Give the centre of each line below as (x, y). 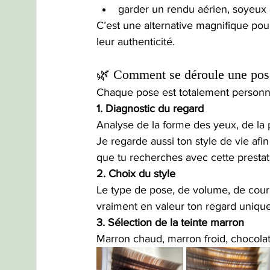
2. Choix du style (136, 174)
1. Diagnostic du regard (150, 109)
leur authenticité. (136, 42)
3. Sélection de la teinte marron (170, 223)
